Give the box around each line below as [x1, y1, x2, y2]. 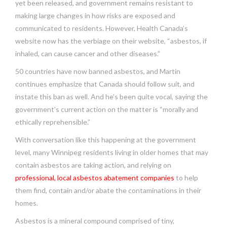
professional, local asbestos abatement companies [15, 173, 174, 182]
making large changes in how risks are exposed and [15, 11, 175, 20]
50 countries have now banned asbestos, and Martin [15, 66, 180, 75]
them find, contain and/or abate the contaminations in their [15, 185, 201, 195]
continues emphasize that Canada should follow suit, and [15, 79, 195, 88]
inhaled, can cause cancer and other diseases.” [15, 49, 160, 58]
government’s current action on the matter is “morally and [15, 104, 198, 113]
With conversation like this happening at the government [15, 135, 196, 144]
